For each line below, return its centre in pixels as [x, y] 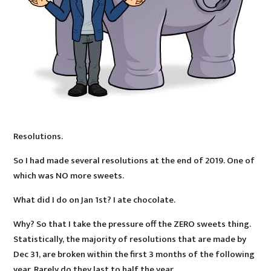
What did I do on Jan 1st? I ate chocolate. [95, 200]
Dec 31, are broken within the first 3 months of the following [134, 255]
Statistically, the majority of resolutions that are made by [130, 240]
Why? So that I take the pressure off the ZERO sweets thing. [132, 224]
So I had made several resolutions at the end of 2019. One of [134, 161]
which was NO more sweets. [69, 176]
